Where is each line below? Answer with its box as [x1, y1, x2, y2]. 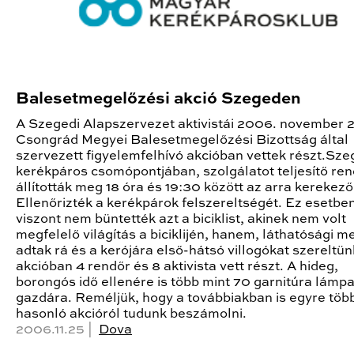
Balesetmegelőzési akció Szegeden [16, 90, 301, 107]
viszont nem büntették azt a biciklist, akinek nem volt [16, 212, 346, 226]
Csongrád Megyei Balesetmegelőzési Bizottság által [16, 133, 348, 147]
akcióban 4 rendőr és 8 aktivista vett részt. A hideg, [16, 259, 338, 273]
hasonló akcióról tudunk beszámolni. [16, 307, 247, 321]
